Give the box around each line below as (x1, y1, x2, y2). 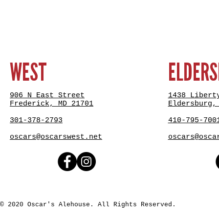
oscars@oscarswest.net (10, 133, 102, 142)
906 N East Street (10, 91, 85, 100)
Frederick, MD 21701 (10, 100, 93, 109)
